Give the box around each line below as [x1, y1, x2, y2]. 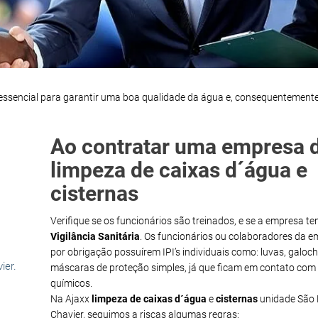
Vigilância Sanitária [50, 230, 140, 242]
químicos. [50, 277, 92, 289]
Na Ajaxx [50, 292, 92, 305]
